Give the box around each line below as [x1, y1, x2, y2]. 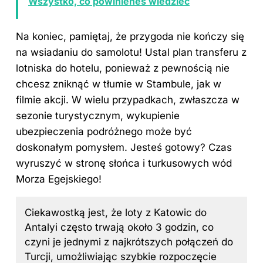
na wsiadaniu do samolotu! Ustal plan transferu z [16, 46, 247, 58]
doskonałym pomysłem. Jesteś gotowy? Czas [16, 141, 232, 153]
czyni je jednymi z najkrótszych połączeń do [25, 235, 233, 248]
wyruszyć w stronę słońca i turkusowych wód [16, 157, 232, 169]
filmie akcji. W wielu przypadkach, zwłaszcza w [16, 93, 240, 106]
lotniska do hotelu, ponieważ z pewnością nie [16, 62, 230, 74]
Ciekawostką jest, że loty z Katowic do [25, 206, 207, 218]
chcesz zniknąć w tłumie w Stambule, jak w [16, 77, 221, 90]
